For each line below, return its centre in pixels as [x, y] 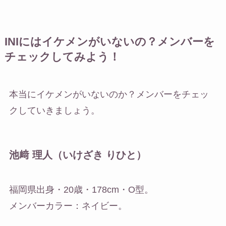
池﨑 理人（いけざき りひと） [77, 155]
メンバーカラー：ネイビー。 [68, 206]
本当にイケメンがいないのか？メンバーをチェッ [109, 94]
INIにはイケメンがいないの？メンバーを [109, 42]
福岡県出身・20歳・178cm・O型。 [81, 190]
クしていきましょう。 [54, 110]
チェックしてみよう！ [62, 57]
